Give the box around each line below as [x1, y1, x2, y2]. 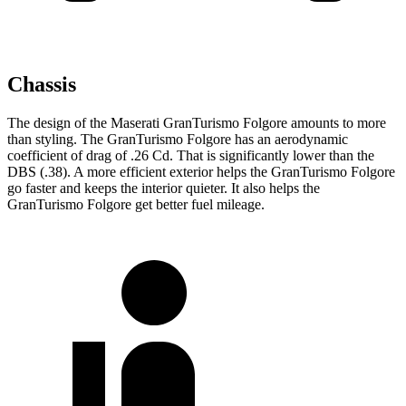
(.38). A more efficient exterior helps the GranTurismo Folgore [36, 164, 395, 180]
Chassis [7, 72, 76, 97]
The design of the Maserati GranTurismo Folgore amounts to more [7, 115, 386, 131]
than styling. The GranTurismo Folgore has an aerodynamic [7, 131, 348, 148]
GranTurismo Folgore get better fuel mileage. [7, 197, 265, 213]
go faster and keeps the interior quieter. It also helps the [7, 180, 320, 197]
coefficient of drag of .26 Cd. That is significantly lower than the [7, 148, 374, 164]
